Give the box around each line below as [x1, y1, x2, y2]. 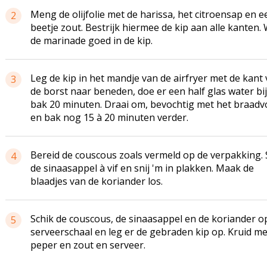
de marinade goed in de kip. [30, 34, 153, 47]
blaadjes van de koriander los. [30, 175, 163, 188]
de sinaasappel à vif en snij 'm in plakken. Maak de [30, 162, 254, 175]
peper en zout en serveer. [30, 238, 145, 252]
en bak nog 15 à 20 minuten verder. [30, 111, 188, 124]
